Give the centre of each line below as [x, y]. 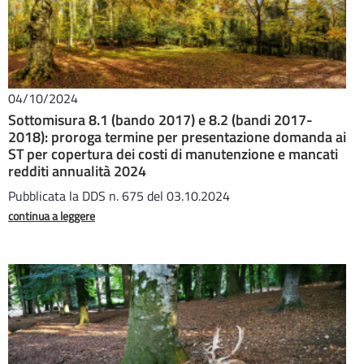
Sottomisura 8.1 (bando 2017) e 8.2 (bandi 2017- [160, 120]
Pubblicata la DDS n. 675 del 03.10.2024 [119, 196]
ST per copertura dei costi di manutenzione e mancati [173, 154]
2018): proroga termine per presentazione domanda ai [177, 137]
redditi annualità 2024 [77, 171]
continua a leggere [52, 216]
